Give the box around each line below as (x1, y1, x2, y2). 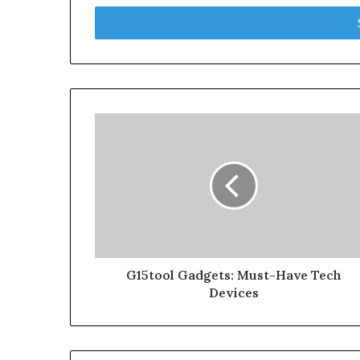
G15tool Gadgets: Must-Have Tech (125, 267, 342, 283)
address (94, 17, 133, 30)
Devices (208, 284, 259, 301)
